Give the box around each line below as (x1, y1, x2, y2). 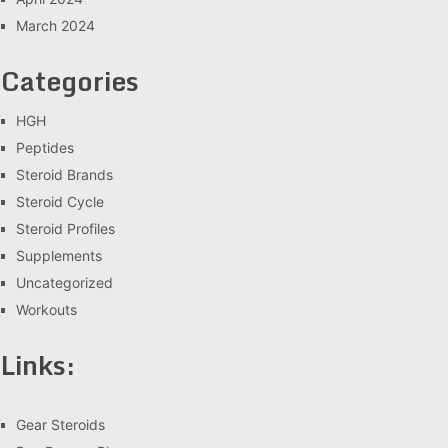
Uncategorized (16, 274, 113, 291)
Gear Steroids (16, 416, 105, 433)
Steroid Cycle (16, 193, 104, 210)
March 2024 (16, 17, 95, 34)
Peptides (16, 139, 74, 156)
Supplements (16, 247, 102, 264)
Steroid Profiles (16, 220, 115, 237)
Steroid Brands (16, 166, 113, 183)
